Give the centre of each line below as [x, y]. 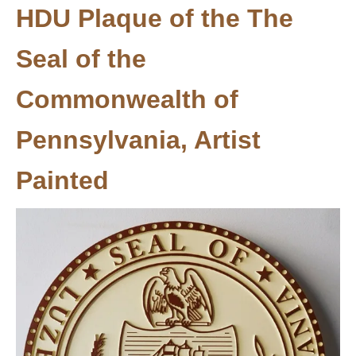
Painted [62, 180]
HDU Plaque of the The [155, 18]
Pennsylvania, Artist [138, 140]
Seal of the [81, 59]
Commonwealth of [127, 99]
